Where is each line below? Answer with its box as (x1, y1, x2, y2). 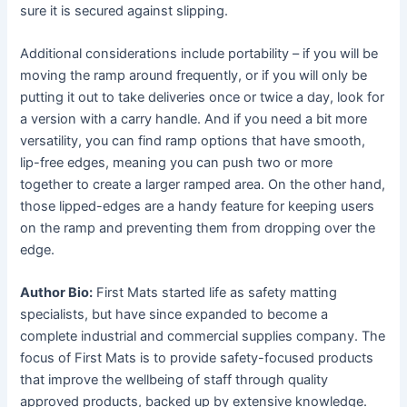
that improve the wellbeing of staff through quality (20, 372, 329, 389)
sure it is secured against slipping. (20, 2, 229, 19)
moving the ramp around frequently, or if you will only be (20, 67, 368, 84)
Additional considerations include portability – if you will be (20, 45, 379, 63)
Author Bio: (20, 284, 94, 302)
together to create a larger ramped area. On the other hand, (20, 176, 386, 194)
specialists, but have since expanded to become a (20, 306, 329, 323)
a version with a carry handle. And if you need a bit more (20, 111, 368, 128)
